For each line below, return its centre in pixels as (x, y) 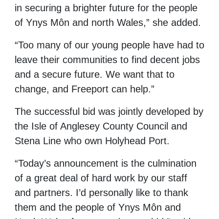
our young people (112, 45)
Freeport (90, 89)
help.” (142, 89)
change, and (42, 89)
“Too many (38, 45)
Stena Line (38, 141)
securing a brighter (66, 8)
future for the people (153, 8)
